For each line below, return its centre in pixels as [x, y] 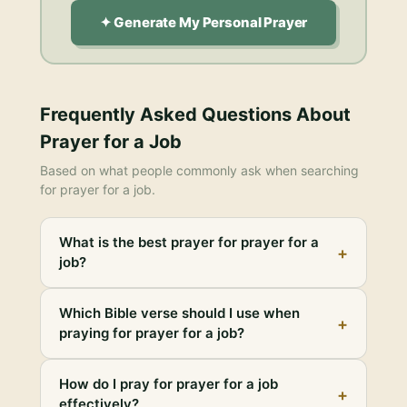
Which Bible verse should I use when [179, 313]
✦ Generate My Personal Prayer [203, 22]
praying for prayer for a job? [152, 333]
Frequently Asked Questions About [195, 114]
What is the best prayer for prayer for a [189, 242]
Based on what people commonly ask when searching [199, 170]
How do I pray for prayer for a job [169, 384]
